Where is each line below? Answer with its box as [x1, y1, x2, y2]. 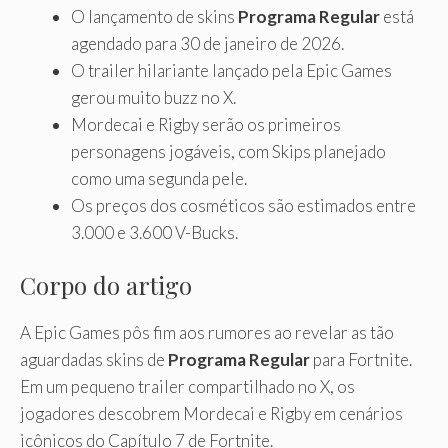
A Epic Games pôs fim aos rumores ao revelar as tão [20, 322, 394, 344]
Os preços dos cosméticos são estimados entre [71, 194, 416, 216]
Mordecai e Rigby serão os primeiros [71, 113, 341, 135]
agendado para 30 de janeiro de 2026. [71, 32, 344, 54]
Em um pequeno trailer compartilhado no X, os [20, 376, 355, 398]
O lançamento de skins [71, 5, 238, 27]
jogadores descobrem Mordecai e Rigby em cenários [20, 403, 403, 425]
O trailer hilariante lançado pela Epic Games [71, 59, 392, 81]
